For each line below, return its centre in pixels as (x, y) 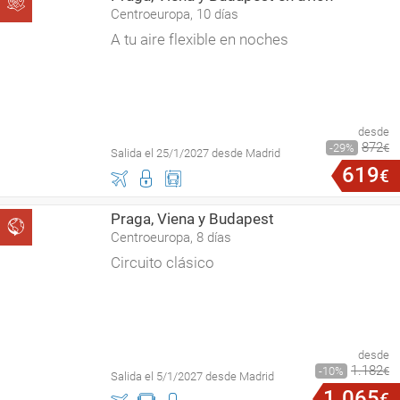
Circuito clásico (162, 262)
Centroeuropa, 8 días (171, 237)
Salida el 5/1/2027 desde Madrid (192, 376)
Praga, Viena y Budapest (192, 219)
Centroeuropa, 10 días (175, 14)
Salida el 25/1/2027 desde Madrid (196, 153)
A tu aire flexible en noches (200, 39)
